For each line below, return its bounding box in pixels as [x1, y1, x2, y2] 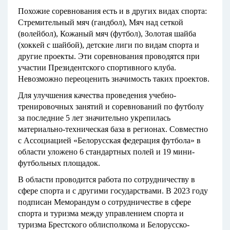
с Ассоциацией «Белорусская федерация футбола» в [18, 136, 201, 145]
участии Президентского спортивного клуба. [18, 63, 176, 72]
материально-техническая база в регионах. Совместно [18, 125, 208, 134]
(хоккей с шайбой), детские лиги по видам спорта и [18, 41, 199, 50]
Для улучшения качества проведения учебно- [18, 91, 176, 100]
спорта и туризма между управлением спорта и [18, 209, 184, 218]
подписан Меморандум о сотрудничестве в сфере [18, 198, 191, 207]
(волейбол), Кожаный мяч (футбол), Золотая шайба [18, 29, 196, 39]
